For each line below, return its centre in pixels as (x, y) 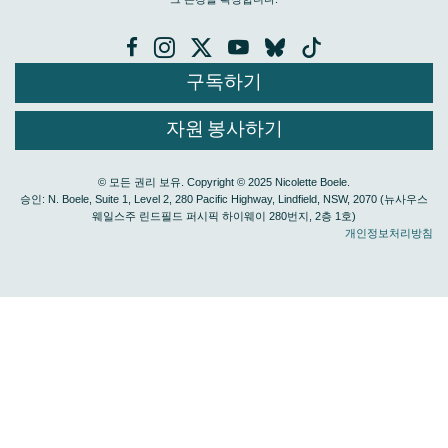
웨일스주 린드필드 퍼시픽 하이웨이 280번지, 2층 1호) (224, 216)
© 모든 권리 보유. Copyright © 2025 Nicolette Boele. (224, 182)
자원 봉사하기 (224, 130)
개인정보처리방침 (389, 233)
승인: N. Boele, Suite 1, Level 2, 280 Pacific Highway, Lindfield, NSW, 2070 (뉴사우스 (224, 199)
